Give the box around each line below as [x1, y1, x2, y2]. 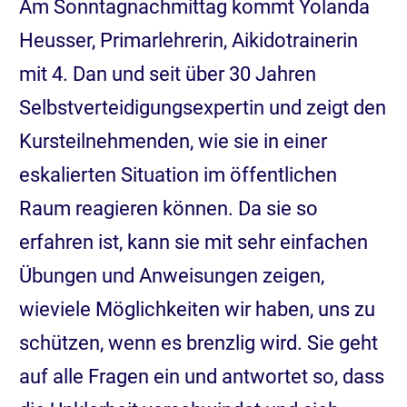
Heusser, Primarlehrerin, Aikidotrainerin [19, 28, 358, 52]
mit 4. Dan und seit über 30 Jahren [19, 62, 316, 85]
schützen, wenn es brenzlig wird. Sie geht [19, 331, 378, 354]
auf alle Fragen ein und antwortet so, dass [19, 364, 384, 388]
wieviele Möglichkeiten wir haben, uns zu [19, 297, 375, 321]
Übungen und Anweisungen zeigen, [19, 263, 324, 287]
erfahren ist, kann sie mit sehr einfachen [19, 230, 368, 253]
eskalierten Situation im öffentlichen [19, 163, 337, 186]
